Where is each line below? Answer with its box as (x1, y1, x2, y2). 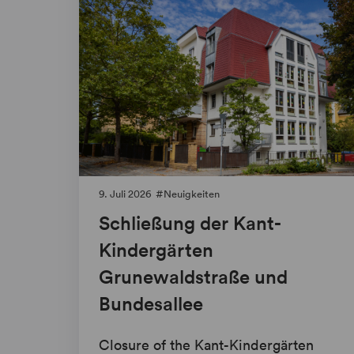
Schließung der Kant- (99, 211, 281, 235)
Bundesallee (99, 292, 203, 316)
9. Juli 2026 (99, 187, 152, 201)
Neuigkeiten (164, 187, 220, 201)
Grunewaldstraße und (99, 265, 288, 289)
